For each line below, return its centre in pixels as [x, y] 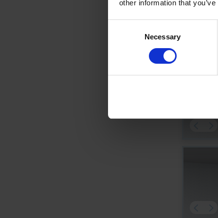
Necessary [163, 36]
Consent [121, 25]
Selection [122, 37]
